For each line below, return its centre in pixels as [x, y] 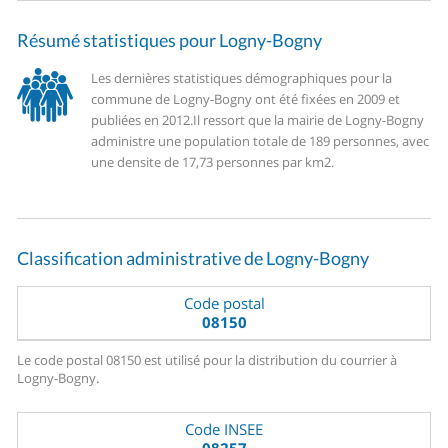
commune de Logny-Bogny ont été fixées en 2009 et [246, 99]
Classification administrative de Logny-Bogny [193, 258]
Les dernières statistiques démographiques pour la [242, 78]
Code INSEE [224, 429]
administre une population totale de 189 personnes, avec [260, 141]
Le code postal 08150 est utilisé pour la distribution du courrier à [207, 360]
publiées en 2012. [142, 120]
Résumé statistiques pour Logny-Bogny [170, 40]
